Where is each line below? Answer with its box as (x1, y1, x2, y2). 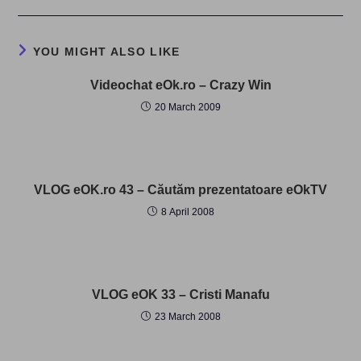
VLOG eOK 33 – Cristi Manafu (91, 288, 270, 301)
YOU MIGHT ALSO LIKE (32, 45, 180, 58)
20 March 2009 (154, 102, 221, 113)
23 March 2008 (154, 311, 221, 322)
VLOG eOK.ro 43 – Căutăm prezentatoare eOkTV (34, 183, 327, 197)
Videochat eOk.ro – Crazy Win (89, 78, 272, 92)
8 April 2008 (160, 206, 214, 218)
